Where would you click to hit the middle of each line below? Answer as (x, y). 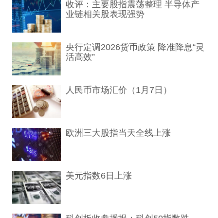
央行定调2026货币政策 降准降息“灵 (135, 47)
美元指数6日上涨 (99, 176)
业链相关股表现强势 (105, 14)
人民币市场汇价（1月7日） (119, 90)
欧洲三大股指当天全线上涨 (118, 133)
